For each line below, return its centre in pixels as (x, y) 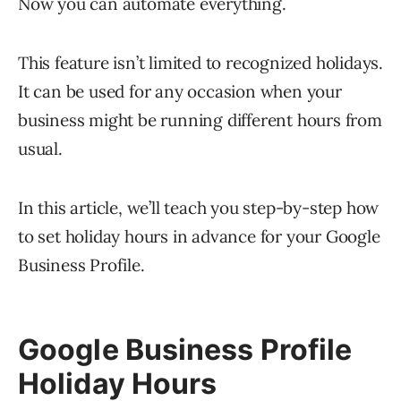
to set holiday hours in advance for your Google (199, 237)
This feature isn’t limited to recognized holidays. (200, 63)
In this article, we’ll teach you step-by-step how (199, 208)
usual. (40, 149)
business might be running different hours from (200, 120)
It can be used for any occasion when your (180, 92)
